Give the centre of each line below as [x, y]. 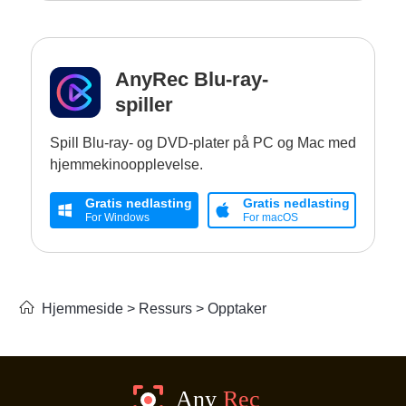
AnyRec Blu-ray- [192, 79]
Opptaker [237, 308]
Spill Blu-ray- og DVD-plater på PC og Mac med [203, 142]
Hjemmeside [82, 308]
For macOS [271, 218]
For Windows [117, 218]
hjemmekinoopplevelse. [126, 164]
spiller [144, 104]
